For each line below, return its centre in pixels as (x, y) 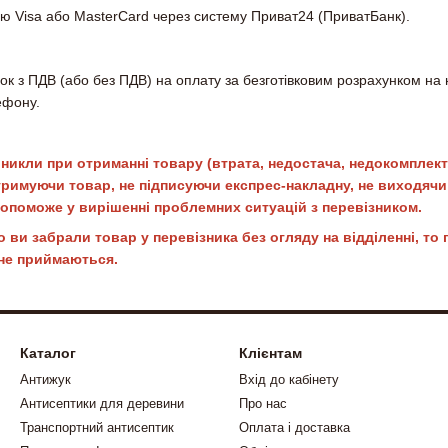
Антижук (45, 380)
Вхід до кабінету (289, 380)
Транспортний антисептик (97, 428)
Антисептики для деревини (102, 404)
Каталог (48, 353)
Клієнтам (270, 353)
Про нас (263, 404)
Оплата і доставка (294, 428)
